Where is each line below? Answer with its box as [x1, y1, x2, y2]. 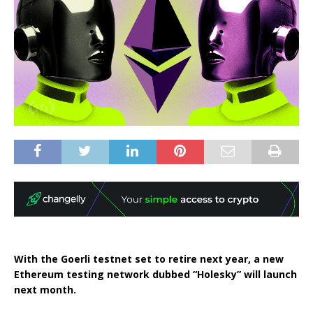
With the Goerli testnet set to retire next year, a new [14, 252, 284, 265]
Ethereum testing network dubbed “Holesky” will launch [14, 268, 297, 281]
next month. [14, 283, 79, 296]
